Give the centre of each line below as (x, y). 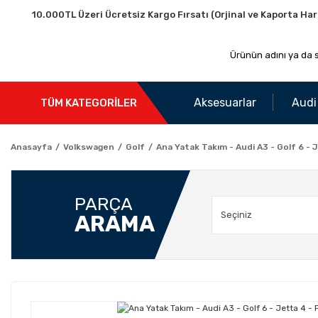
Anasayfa (31, 147)
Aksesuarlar (225, 103)
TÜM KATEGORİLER (89, 103)
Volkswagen (89, 147)
